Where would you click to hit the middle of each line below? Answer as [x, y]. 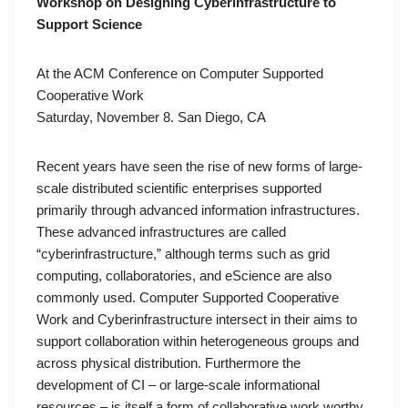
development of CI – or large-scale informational [178, 385]
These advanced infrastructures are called [161, 232]
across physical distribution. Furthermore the [168, 363]
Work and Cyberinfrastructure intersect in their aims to [197, 319]
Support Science [89, 24]
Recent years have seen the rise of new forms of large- [199, 166]
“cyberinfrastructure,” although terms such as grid [183, 254]
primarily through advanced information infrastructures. [198, 210]
